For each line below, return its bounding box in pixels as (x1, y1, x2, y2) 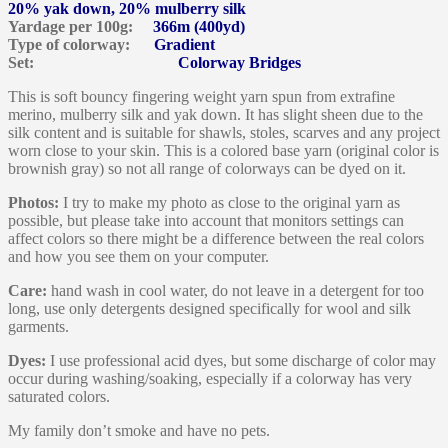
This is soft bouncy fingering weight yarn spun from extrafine (8, 87, 395, 105)
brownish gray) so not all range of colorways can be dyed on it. (8, 159, 406, 177)
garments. (8, 317, 69, 335)
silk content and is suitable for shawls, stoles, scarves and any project (8, 123, 440, 141)
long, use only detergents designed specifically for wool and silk (8, 299, 411, 317)
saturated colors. (8, 387, 110, 405)
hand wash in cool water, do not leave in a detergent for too (47, 281, 424, 299)
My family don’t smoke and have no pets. (8, 421, 270, 439)
